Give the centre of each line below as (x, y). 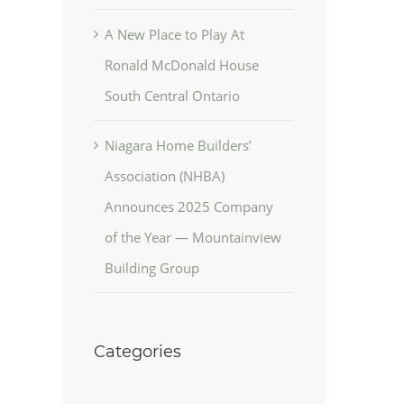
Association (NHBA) (164, 176)
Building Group (151, 268)
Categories (137, 352)
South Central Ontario (172, 96)
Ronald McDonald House (181, 65)
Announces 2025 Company (188, 207)
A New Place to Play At (174, 35)
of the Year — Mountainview (193, 238)
